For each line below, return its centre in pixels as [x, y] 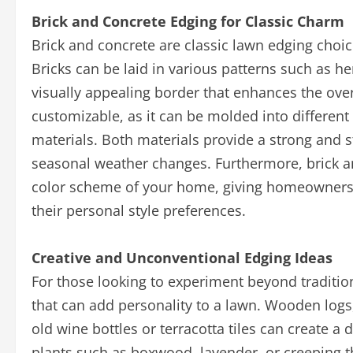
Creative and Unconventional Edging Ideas [182, 258]
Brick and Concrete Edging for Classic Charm [188, 21]
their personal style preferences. [139, 210]
